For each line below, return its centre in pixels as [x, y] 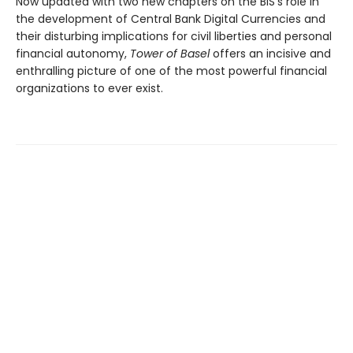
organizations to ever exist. [89, 88]
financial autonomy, [73, 53]
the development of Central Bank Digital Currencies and [171, 19]
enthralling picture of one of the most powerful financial [171, 71]
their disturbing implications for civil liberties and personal [174, 36]
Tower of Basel [170, 53]
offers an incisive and [270, 53]
